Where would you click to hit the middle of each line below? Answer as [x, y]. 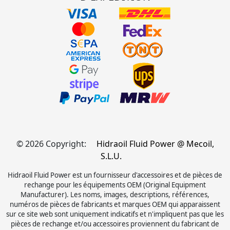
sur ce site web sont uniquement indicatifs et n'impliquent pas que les [115, 214]
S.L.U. [111, 156]
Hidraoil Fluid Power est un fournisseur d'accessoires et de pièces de [115, 175]
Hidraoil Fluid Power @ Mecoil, [155, 144]
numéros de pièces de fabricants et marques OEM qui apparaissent [115, 205]
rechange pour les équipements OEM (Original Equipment [115, 185]
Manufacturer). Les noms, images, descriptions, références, [115, 195]
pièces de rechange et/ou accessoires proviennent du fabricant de [115, 224]
